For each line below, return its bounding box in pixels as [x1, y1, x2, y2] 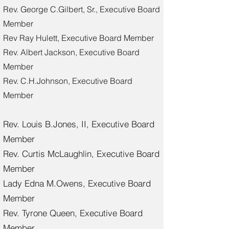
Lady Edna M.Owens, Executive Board [3, 178, 151, 189]
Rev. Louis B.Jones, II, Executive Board [3, 119, 154, 129]
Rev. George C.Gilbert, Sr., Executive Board [3, 4, 160, 14]
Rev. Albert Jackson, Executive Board [3, 47, 140, 57]
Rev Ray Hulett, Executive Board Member [3, 33, 154, 43]
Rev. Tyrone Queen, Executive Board [3, 208, 143, 218]
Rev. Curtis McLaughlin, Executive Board [3, 148, 159, 159]
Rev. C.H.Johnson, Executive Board [3, 76, 132, 86]
